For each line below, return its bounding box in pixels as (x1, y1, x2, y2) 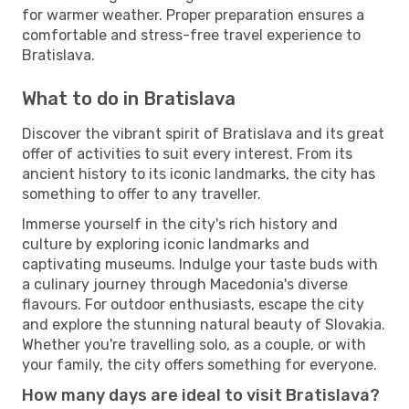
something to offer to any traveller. (22, 184, 261, 203)
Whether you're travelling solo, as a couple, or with (22, 335, 366, 353)
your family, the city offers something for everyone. (22, 355, 377, 373)
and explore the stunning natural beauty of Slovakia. (22, 315, 385, 333)
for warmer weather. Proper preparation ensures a (22, 5, 364, 24)
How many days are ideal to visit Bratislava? (22, 384, 380, 405)
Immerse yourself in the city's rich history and (22, 215, 338, 233)
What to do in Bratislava (22, 87, 236, 110)
